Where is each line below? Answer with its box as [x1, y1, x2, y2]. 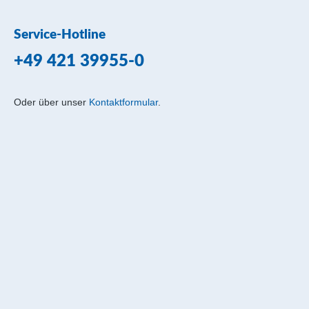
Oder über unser [14, 97, 89, 108]
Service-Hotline [14, 28, 106, 41]
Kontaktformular [89, 97, 158, 108]
